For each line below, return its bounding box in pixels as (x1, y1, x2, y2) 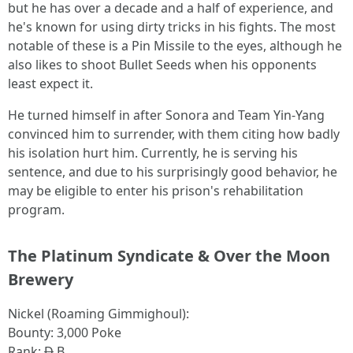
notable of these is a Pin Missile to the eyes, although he (8, 37, 342, 54)
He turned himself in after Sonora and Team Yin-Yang (8, 106, 325, 124)
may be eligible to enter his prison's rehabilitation (8, 182, 303, 199)
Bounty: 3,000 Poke (8, 324, 121, 341)
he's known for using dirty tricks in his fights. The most (8, 18, 336, 35)
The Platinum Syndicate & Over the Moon (8, 245, 330, 266)
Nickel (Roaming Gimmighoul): (8, 305, 189, 322)
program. (8, 201, 65, 218)
